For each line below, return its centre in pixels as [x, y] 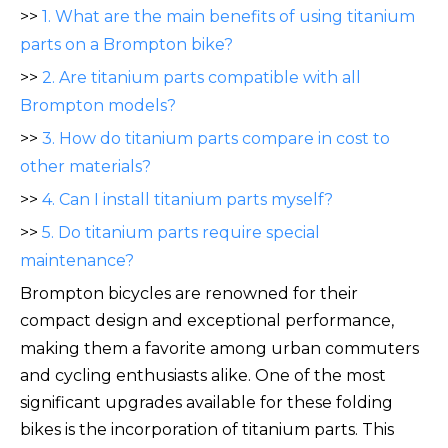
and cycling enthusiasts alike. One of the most [203, 376]
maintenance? [77, 261]
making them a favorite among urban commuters [219, 349]
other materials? [85, 167]
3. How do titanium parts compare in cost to [216, 139]
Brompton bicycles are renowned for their [189, 294]
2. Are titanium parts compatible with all [201, 78]
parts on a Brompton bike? [126, 45]
